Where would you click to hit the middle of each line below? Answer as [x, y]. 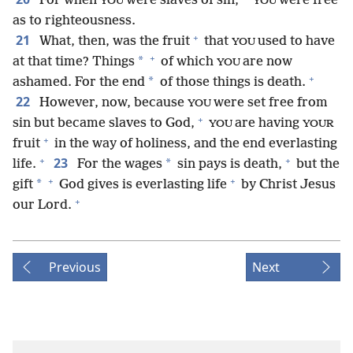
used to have [296, 41]
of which [187, 62]
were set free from [271, 103]
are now [268, 62]
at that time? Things [74, 62]
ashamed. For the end [79, 82]
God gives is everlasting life [141, 185]
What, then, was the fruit [113, 41]
